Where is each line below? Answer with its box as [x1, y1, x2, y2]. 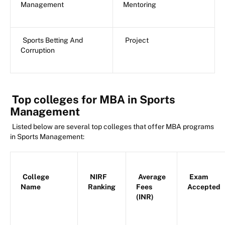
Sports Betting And [23, 36, 83, 45]
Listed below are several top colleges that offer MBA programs [12, 123, 214, 131]
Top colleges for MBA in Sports [12, 93, 175, 106]
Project [125, 36, 149, 45]
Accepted [187, 183, 220, 191]
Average [138, 173, 166, 181]
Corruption [21, 46, 55, 55]
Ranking [88, 183, 116, 191]
